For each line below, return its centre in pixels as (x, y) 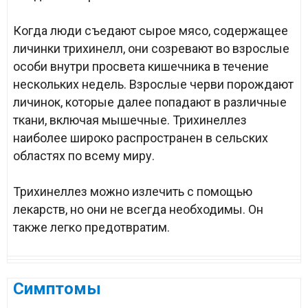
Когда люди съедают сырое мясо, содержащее (151, 31)
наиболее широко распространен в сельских (141, 138)
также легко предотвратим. (91, 227)
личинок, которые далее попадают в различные (150, 102)
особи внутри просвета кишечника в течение (141, 66)
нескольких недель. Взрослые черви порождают (153, 84)
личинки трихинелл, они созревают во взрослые (151, 48)
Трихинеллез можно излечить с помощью (133, 191)
